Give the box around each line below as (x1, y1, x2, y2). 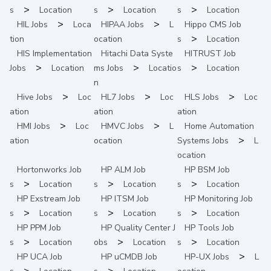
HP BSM (184, 163, 216, 175)
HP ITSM (100, 192, 134, 204)
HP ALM (100, 163, 131, 175)
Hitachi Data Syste (100, 47, 173, 59)
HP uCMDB (100, 250, 143, 263)
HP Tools (184, 221, 220, 233)
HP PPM (17, 221, 47, 233)
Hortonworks (17, 163, 67, 175)
